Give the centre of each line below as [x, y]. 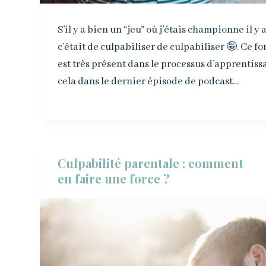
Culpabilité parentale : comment [151, 163]
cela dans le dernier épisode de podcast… [148, 81]
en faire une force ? [114, 178]
